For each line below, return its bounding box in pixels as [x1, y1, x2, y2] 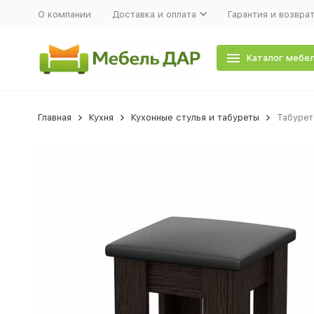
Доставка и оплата [111, 8, 196, 20]
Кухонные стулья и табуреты [130, 112, 259, 123]
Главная [37, 112, 71, 123]
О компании [37, 8, 91, 20]
